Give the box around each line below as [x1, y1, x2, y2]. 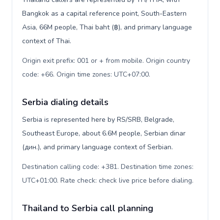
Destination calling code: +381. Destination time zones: [22, 162, 193, 171]
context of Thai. [22, 36, 71, 46]
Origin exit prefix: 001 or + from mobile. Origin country [22, 56, 190, 65]
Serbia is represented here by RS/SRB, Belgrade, [22, 115, 174, 124]
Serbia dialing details [22, 96, 109, 108]
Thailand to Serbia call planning [22, 202, 153, 214]
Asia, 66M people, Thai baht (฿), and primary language [22, 23, 192, 32]
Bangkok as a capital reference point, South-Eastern [22, 9, 187, 18]
